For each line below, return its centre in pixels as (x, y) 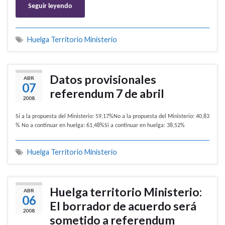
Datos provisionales (103, 80)
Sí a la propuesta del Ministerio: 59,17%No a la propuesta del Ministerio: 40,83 (113, 117)
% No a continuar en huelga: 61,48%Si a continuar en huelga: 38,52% (100, 126)
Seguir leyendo (50, 7)
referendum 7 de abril (107, 94)
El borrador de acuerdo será (123, 206)
